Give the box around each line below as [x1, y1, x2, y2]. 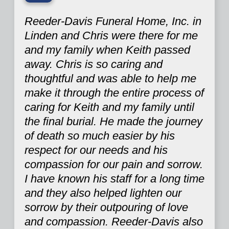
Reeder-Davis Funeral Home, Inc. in [25, 14, 201, 28]
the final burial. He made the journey [25, 114, 202, 128]
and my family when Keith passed [25, 43, 190, 56]
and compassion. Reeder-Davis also [25, 215, 203, 228]
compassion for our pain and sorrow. [25, 157, 203, 171]
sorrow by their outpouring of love [25, 200, 188, 214]
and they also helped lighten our [25, 186, 181, 199]
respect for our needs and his [25, 143, 168, 156]
